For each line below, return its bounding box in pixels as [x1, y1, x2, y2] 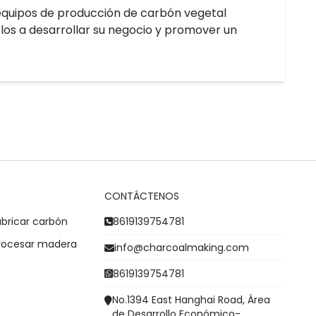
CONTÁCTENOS [104, 189, 179, 203]
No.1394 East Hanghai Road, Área [112, 293, 270, 307]
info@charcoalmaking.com [114, 241, 249, 255]
